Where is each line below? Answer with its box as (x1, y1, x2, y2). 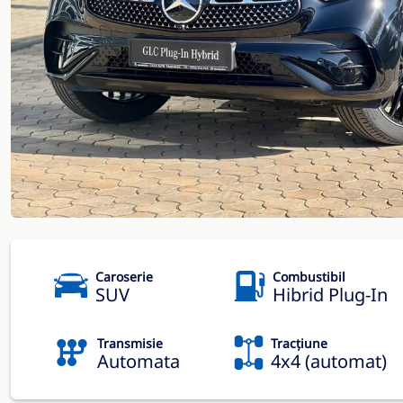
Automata (97, 349, 180, 373)
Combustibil (273, 268, 345, 285)
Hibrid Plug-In (273, 282, 388, 307)
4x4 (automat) (271, 349, 387, 373)
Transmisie (97, 335, 163, 352)
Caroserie (95, 268, 153, 285)
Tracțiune (271, 335, 327, 352)
